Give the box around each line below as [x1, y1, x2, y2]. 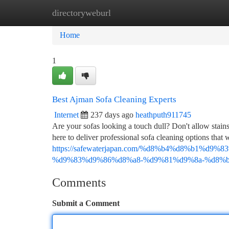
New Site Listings [103, 8, 161, 17]
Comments [52, 176, 106, 189]
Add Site [176, 8, 204, 17]
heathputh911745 [135, 110, 191, 119]
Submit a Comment [52, 199, 120, 208]
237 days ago [90, 110, 133, 119]
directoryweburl [52, 8, 111, 18]
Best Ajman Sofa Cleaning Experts [52, 95, 176, 104]
